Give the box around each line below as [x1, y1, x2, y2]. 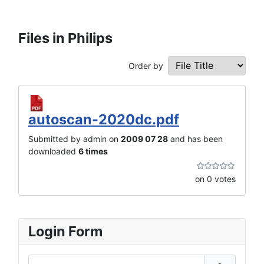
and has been [168, 134, 223, 144]
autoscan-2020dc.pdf [28, 111, 179, 128]
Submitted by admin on [28, 134, 121, 144]
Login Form [28, 223, 103, 240]
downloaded [28, 146, 78, 157]
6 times [78, 146, 108, 157]
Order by [128, 60, 163, 71]
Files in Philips [18, 29, 113, 47]
